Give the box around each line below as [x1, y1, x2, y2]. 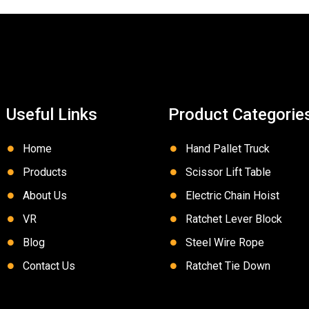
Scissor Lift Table [185, 165, 271, 179]
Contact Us [22, 259, 75, 272]
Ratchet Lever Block [185, 212, 282, 226]
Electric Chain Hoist [185, 188, 279, 202]
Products [22, 165, 67, 179]
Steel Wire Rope [185, 235, 264, 249]
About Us [22, 188, 67, 202]
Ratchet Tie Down [185, 259, 270, 272]
